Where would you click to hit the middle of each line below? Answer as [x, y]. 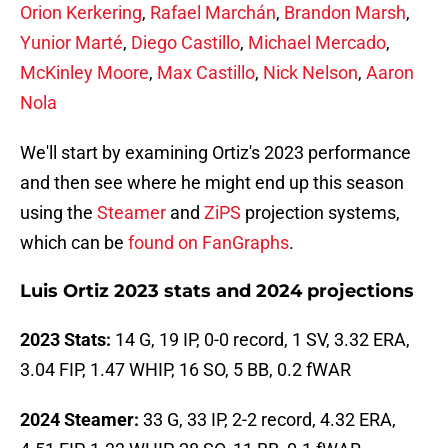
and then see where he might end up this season [212, 183]
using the [58, 213]
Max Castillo [206, 73]
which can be [74, 243]
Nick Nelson [310, 73]
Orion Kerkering [81, 13]
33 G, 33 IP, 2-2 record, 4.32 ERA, [267, 420]
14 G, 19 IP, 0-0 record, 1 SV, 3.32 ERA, [262, 340]
